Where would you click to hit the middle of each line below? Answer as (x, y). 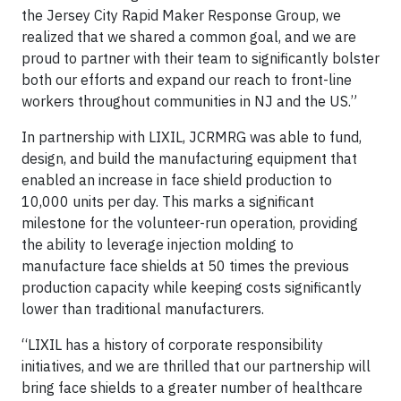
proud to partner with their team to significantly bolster (200, 59)
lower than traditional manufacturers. (143, 309)
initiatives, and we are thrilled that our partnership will (196, 367)
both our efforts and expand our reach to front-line (187, 80)
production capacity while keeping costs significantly (192, 288)
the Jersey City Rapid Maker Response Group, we (181, 16)
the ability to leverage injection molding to (158, 245)
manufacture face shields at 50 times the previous (185, 266)
